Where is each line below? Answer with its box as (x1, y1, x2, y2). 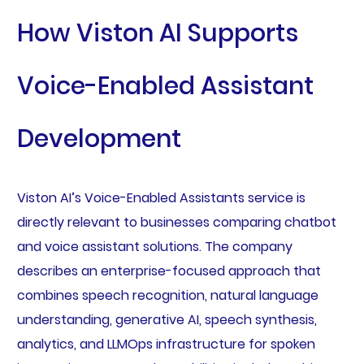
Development (16, 121, 181, 156)
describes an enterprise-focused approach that (16, 261, 321, 280)
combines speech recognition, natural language (16, 285, 318, 305)
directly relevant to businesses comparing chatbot (16, 212, 336, 232)
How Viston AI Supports (16, 15, 298, 50)
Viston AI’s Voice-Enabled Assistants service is (16, 188, 305, 207)
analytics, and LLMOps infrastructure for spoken (16, 334, 315, 353)
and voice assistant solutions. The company (16, 236, 292, 256)
